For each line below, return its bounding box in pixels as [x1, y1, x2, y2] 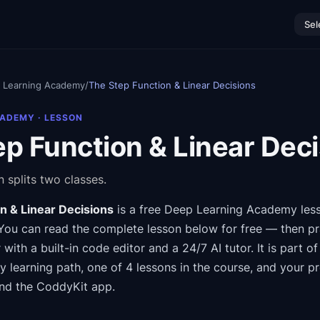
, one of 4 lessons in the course [81, 260, 250, 274]
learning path [6, 260, 81, 274]
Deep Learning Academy [164, 202, 297, 216]
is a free [114, 202, 164, 216]
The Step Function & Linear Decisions [89, 79, 256, 91]
